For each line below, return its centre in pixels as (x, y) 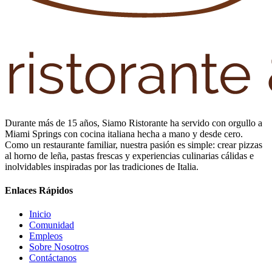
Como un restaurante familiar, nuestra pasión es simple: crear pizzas (134, 144)
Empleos (46, 236)
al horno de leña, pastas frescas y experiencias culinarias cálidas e (129, 155)
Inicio (40, 214)
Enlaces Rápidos (39, 190)
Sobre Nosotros (59, 247)
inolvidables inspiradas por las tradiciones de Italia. (102, 166)
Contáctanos (53, 258)
